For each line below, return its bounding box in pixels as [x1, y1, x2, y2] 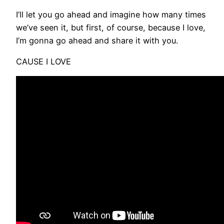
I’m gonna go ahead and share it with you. [16, 35, 178, 45]
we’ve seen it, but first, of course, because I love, [16, 22, 205, 32]
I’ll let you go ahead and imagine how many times [16, 9, 206, 19]
